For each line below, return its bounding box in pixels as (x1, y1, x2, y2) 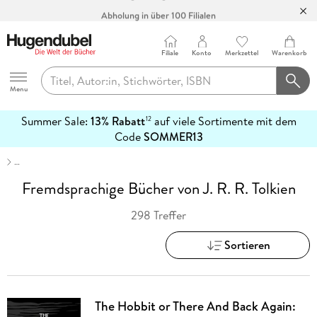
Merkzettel (225, 47, 259, 58)
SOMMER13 (143, 129, 203, 145)
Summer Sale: (21, 113, 91, 129)
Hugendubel (6, 57, 66, 74)
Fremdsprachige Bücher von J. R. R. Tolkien (21, 177, 296, 201)
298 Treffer (131, 207, 186, 223)
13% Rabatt (90, 113, 145, 129)
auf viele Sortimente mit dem (151, 113, 296, 129)
